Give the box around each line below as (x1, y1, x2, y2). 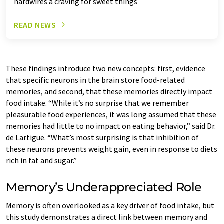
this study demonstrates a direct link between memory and (6, 211, 207, 222)
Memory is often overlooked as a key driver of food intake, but (6, 200, 214, 210)
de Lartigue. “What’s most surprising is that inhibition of (6, 132, 199, 142)
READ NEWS (14, 19, 56, 30)
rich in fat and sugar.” (6, 155, 78, 165)
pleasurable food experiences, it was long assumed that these (6, 109, 216, 119)
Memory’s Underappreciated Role (6, 179, 202, 194)
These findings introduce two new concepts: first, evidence (6, 63, 205, 73)
